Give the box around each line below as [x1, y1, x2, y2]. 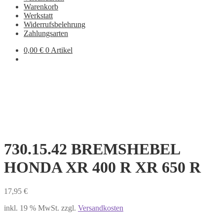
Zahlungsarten [24, 29, 68, 37]
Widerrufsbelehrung [24, 20, 85, 29]
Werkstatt [24, 11, 53, 20]
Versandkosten [78, 204, 123, 213]
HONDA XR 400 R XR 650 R [4, 158, 201, 176]
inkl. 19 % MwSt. [4, 204, 59, 213]
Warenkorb [24, 2, 58, 11]
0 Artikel [45, 46, 73, 54]
